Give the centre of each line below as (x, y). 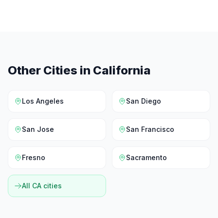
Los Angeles (43, 101)
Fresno (34, 157)
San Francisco (150, 129)
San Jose (38, 129)
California (122, 70)
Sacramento (146, 157)
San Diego (144, 101)
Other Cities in (50, 70)
